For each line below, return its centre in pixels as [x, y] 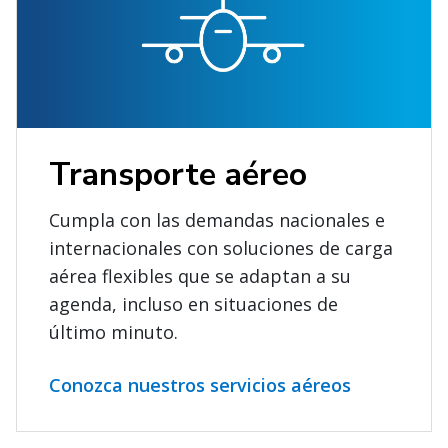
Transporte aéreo [178, 174]
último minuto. [113, 331]
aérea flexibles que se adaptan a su [200, 275]
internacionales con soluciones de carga [221, 247]
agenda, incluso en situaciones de [193, 303]
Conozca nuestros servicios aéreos [200, 384]
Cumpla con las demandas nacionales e [217, 219]
